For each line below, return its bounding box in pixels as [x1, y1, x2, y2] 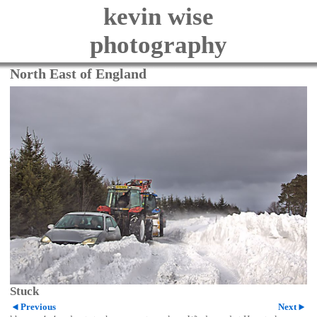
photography [90, 31, 227, 59]
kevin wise [103, 3, 214, 30]
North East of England [10, 66, 146, 81]
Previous [20, 301, 56, 312]
